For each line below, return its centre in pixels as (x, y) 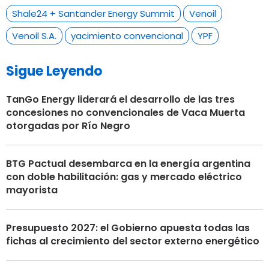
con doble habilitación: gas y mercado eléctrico (124, 177)
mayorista (32, 190)
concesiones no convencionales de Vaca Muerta (125, 112)
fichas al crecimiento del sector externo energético (133, 241)
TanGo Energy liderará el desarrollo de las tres (120, 99)
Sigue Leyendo (54, 71)
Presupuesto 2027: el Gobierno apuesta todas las (128, 228)
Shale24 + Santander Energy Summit (93, 13)
